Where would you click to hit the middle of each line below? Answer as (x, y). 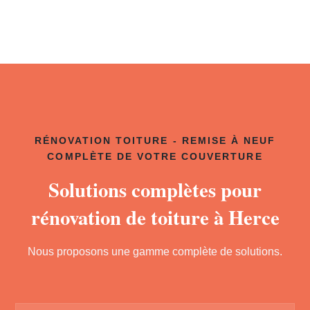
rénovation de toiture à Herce (155, 217)
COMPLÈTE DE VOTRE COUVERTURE (155, 157)
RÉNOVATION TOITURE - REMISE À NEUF (155, 141)
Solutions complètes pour (155, 190)
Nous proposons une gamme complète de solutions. (155, 252)
